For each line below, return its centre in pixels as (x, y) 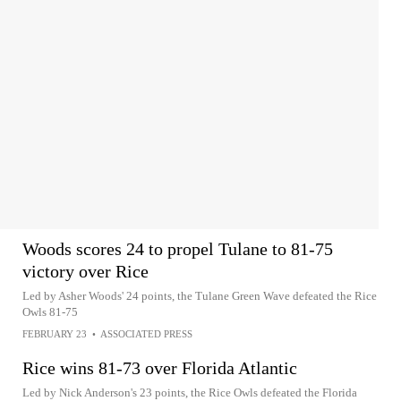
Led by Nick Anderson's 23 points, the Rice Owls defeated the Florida (190, 392)
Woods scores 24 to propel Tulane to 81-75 (178, 249)
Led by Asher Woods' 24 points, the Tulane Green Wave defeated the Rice (200, 296)
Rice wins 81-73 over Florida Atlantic (160, 368)
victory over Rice (85, 271)
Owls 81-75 (50, 312)
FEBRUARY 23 (55, 334)
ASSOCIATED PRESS (146, 334)
